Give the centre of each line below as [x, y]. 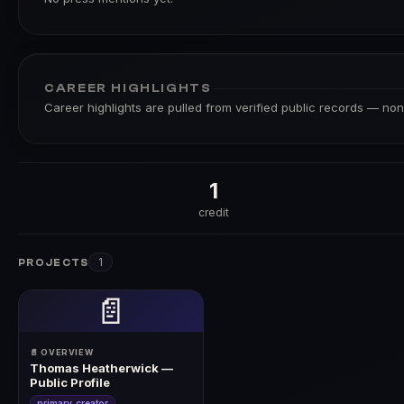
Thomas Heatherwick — [101, 368]
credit [214, 213]
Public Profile [70, 383]
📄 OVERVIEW [62, 353]
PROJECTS [54, 263]
